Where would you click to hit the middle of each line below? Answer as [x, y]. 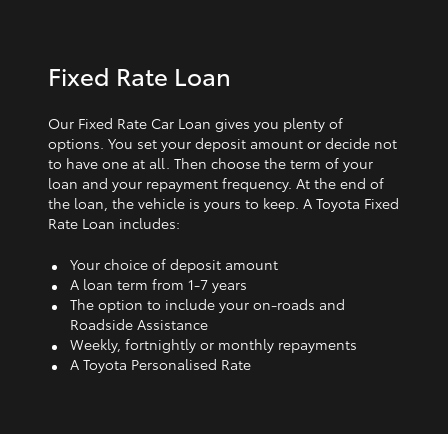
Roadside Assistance [139, 323]
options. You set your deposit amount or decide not [222, 142]
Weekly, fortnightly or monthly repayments [213, 343]
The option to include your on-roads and [207, 303]
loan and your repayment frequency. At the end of [216, 182]
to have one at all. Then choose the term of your [210, 162]
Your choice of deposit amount [174, 263]
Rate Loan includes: [114, 222]
